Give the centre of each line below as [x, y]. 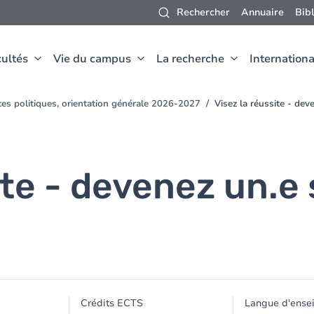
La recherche [190, 59]
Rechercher [203, 12]
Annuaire [262, 12]
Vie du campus [92, 59]
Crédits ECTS [112, 303]
